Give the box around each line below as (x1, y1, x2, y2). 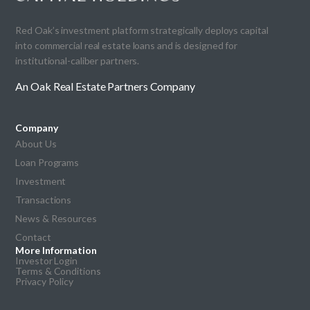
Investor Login (15, 255, 77, 266)
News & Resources (15, 212, 97, 224)
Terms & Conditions (15, 265, 101, 277)
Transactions (15, 194, 72, 206)
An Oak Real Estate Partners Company (15, 80, 195, 93)
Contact (15, 231, 51, 243)
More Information (15, 244, 97, 256)
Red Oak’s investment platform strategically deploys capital (15, 24, 268, 36)
